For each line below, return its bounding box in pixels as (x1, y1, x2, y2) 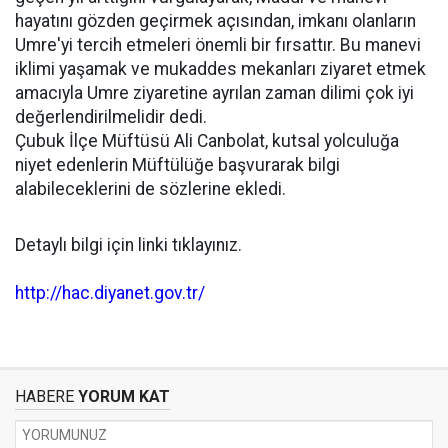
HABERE (15, 387, 74, 406)
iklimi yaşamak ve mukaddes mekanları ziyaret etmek (15, 59, 426, 79)
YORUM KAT (74, 387, 170, 406)
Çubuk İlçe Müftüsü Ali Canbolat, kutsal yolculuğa (15, 131, 399, 151)
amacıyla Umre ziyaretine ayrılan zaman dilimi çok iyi (15, 83, 414, 103)
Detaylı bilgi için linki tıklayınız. (15, 235, 242, 255)
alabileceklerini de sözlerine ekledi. (15, 179, 286, 199)
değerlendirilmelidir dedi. (15, 107, 207, 127)
